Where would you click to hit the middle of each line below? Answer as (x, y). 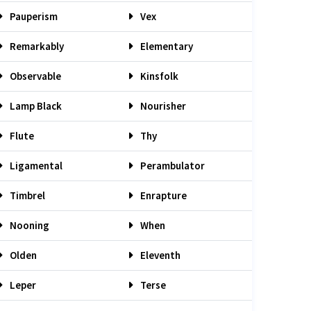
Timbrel (26, 195)
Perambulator (171, 166)
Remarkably (36, 46)
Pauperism (33, 16)
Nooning (28, 225)
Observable (34, 76)
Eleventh (159, 255)
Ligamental (35, 166)
